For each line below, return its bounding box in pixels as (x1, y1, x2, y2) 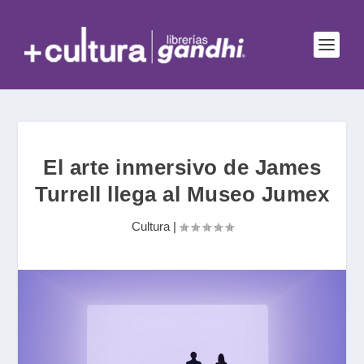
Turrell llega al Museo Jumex (35, 182, 329, 206)
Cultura (131, 219, 170, 233)
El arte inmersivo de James (43, 155, 321, 180)
